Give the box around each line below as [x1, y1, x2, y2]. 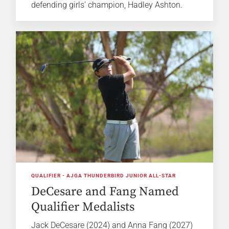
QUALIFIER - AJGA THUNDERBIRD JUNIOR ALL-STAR [31, 173, 176, 179]
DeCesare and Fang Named [31, 184, 179, 200]
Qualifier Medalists [31, 199, 135, 215]
